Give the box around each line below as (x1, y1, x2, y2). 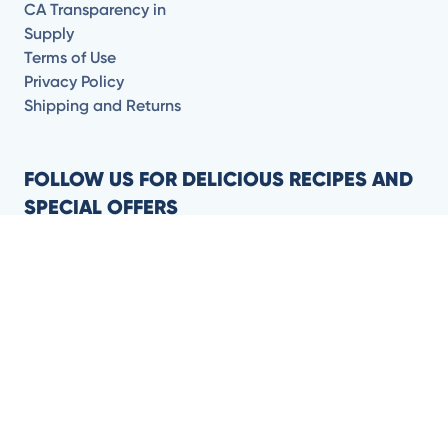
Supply (24, 23, 74, 43)
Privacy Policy (24, 71, 124, 91)
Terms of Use (24, 47, 116, 67)
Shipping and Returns (24, 95, 181, 115)
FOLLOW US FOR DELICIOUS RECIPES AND (24, 166, 413, 192)
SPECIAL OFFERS (24, 194, 178, 220)
